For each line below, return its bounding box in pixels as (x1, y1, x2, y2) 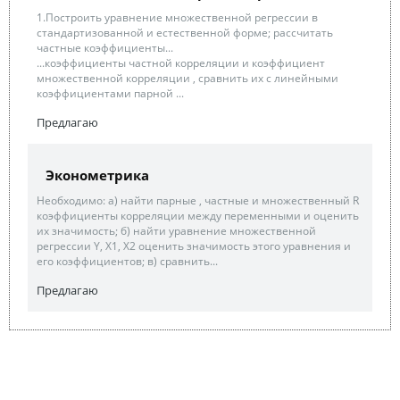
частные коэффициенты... (37, 40, 173, 55)
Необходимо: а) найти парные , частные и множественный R (37, 193, 359, 208)
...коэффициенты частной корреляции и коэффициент (37, 55, 325, 71)
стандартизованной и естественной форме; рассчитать (37, 25, 333, 40)
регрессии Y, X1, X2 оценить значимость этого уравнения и (37, 238, 351, 254)
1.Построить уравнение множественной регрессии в (37, 10, 318, 25)
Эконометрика (46, 166, 149, 184)
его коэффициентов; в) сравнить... (37, 254, 218, 269)
